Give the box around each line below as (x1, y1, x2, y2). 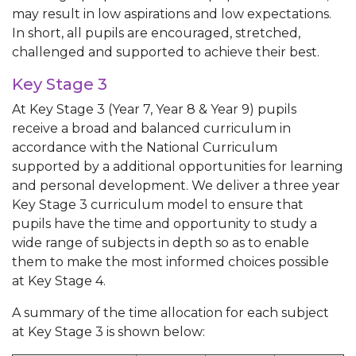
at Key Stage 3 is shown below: (12, 324, 208, 339)
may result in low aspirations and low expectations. (12, 6, 331, 21)
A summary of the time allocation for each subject (12, 305, 329, 320)
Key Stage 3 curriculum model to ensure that (12, 197, 304, 212)
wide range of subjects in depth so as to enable (12, 235, 309, 250)
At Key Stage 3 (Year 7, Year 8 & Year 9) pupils (12, 102, 296, 117)
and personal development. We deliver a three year (12, 178, 340, 193)
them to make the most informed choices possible (12, 254, 329, 269)
